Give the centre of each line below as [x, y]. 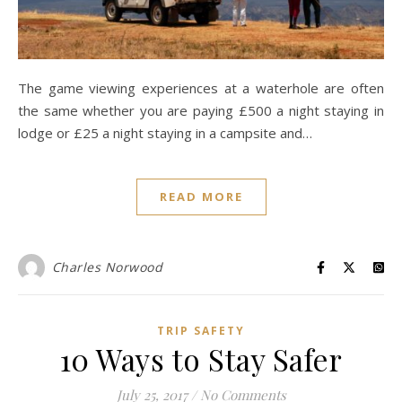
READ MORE [201, 197]
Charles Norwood [107, 267]
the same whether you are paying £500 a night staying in [201, 111]
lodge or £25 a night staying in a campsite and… [165, 133]
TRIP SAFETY [201, 331]
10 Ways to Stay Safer [201, 359]
